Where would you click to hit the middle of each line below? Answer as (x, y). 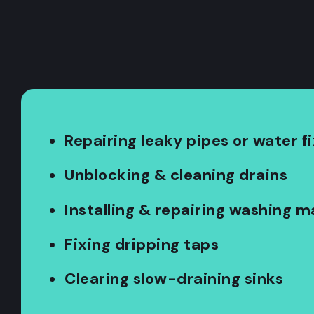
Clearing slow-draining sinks (174, 279)
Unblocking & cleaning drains (176, 175)
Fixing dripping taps (142, 244)
